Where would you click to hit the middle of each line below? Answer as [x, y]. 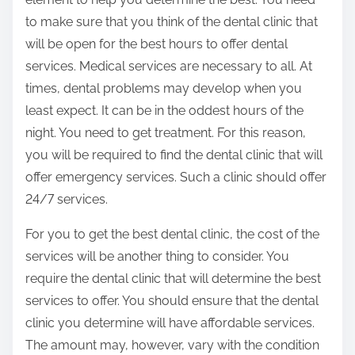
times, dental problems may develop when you [164, 89]
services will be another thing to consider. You [157, 257]
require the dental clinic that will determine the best [173, 279]
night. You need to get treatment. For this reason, [166, 133]
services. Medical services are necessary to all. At [169, 67]
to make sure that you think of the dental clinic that [172, 22]
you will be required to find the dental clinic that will [174, 155]
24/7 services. [67, 200]
